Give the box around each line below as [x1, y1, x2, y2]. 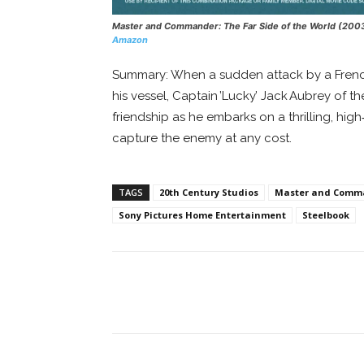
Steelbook [302, 208, 349, 221]
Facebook [150, 285, 195, 298]
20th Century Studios [159, 185, 258, 198]
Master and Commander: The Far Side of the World [112, 19, 336, 32]
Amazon [112, 33, 148, 45]
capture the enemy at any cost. [112, 130, 292, 145]
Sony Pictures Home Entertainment [119, 208, 286, 221]
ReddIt [259, 285, 292, 298]
